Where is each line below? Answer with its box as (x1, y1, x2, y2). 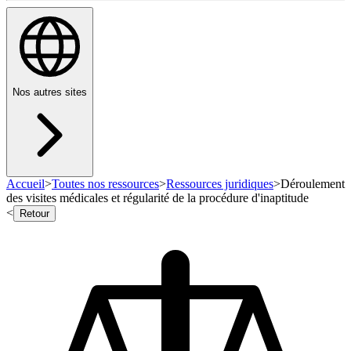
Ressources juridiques (166, 177, 273, 191)
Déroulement (280, 177, 345, 191)
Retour (20, 208, 49, 220)
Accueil (6, 177, 45, 191)
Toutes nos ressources (52, 177, 159, 191)
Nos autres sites (13, 86, 87, 99)
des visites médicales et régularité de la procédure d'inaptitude (6, 191, 309, 205)
